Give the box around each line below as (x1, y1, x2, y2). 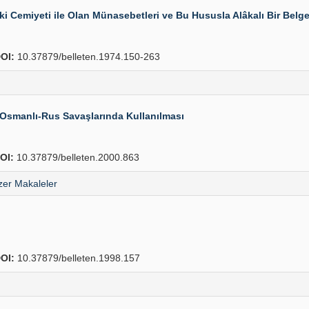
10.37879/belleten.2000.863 (14, 152, 139, 163)
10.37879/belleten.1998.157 (14, 252, 140, 263)
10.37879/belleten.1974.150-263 (14, 51, 160, 62)
